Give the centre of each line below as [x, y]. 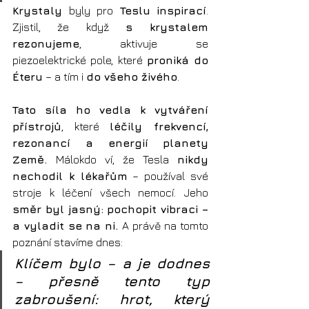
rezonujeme [46, 43]
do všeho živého [132, 76]
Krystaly [37, 10]
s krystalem [167, 27]
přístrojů [37, 126]
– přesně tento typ [112, 281]
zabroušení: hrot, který [112, 299]
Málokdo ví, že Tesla [117, 159]
